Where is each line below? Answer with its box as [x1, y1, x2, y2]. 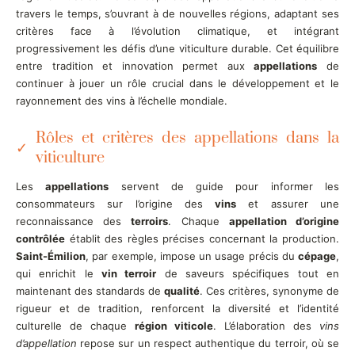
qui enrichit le [16, 266, 101, 280]
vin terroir [101, 266, 157, 280]
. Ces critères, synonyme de [200, 284, 339, 297]
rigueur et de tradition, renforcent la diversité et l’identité [16, 301, 339, 315]
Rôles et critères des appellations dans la [36, 128, 339, 148]
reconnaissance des [16, 214, 132, 227]
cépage [298, 249, 336, 262]
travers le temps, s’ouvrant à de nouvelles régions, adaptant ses [16, 6, 339, 20]
